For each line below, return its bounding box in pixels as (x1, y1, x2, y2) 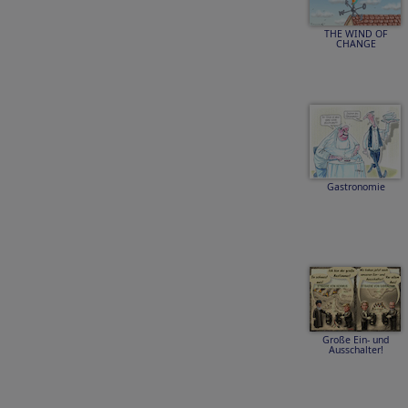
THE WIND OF (324, 27, 387, 40)
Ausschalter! (328, 343, 383, 356)
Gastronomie (326, 180, 385, 193)
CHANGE (335, 37, 376, 50)
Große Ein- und (322, 333, 389, 346)
